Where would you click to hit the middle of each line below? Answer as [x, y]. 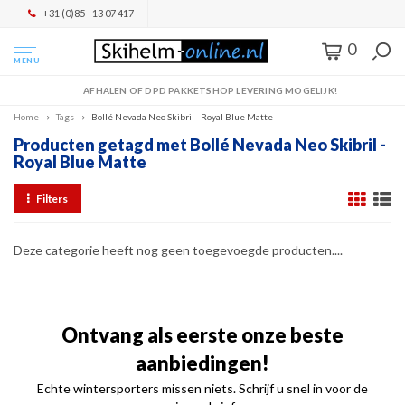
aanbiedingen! [202, 363]
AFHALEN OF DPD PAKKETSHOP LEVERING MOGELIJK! [210, 90]
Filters [52, 198]
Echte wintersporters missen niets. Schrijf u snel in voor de [202, 388]
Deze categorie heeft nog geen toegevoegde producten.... [178, 250]
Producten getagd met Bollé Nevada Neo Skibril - [200, 145]
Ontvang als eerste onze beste [202, 335]
